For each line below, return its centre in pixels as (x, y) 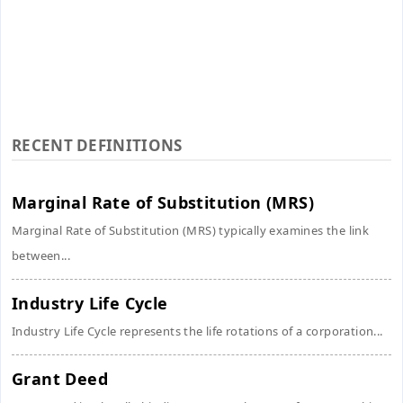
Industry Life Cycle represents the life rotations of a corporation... (197, 331)
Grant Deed (60, 379)
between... (41, 255)
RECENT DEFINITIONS (97, 145)
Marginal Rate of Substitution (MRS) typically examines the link (191, 230)
